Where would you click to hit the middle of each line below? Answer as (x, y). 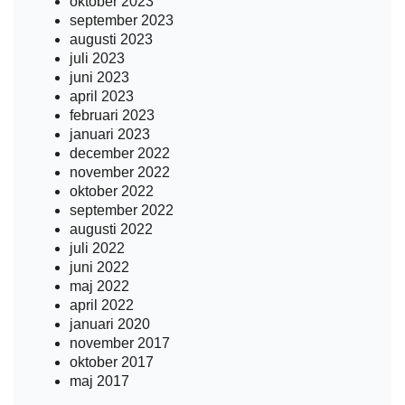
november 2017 (120, 343)
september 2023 (122, 20)
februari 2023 (112, 115)
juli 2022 (97, 248)
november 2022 (120, 172)
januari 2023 (110, 134)
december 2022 (120, 153)
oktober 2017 (112, 362)
